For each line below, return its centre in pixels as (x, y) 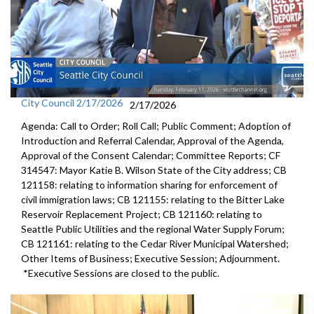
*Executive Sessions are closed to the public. (120, 273)
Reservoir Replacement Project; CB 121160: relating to (142, 214)
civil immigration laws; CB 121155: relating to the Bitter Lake (153, 200)
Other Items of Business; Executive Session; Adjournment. (150, 259)
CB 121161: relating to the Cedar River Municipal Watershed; (155, 244)
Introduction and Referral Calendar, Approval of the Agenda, (152, 141)
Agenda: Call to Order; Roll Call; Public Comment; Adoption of (156, 126)
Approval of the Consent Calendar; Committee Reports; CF (151, 156)
